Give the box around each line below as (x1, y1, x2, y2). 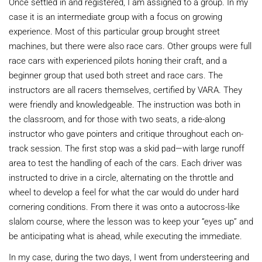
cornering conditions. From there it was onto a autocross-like (9, 201, 240, 213)
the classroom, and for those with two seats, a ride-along (9, 113, 225, 125)
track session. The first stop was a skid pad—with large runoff (9, 142, 244, 154)
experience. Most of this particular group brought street (9, 25, 220, 37)
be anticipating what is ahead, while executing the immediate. (9, 230, 242, 242)
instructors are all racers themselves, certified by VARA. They (9, 84, 242, 96)
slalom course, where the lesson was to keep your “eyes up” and (9, 215, 253, 227)
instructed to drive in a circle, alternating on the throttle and (9, 171, 233, 184)
